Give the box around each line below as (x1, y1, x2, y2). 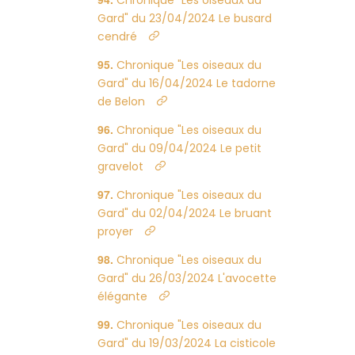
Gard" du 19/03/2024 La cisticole (97, 335, 277, 351)
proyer (97, 223, 134, 239)
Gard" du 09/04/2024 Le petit (97, 140, 262, 156)
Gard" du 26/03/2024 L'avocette (97, 270, 277, 286)
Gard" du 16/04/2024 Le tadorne (97, 75, 277, 91)
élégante (97, 288, 148, 304)
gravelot (97, 158, 144, 174)
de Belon (97, 94, 146, 109)
